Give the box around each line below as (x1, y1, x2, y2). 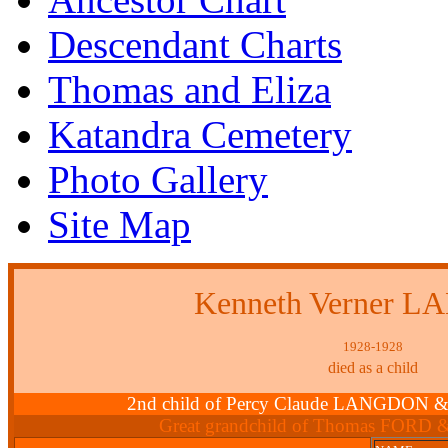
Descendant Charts (48, 22, 342, 66)
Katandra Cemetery (48, 112, 352, 156)
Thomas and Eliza (48, 67, 331, 111)
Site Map (48, 202, 191, 246)
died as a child (327, 358, 418, 376)
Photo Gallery (48, 157, 268, 201)
